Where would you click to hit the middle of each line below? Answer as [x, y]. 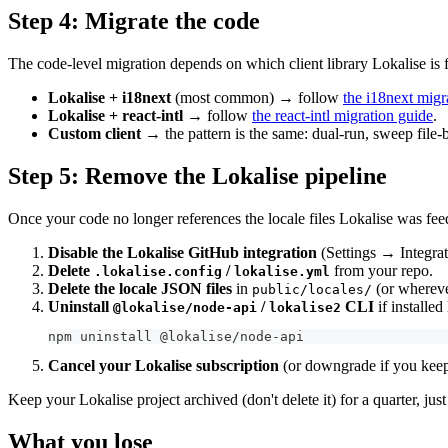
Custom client [94, 134]
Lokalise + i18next [109, 98]
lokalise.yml [282, 271]
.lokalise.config [158, 271]
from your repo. [381, 270]
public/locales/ [312, 289]
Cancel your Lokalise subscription [163, 365]
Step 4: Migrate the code [134, 21]
